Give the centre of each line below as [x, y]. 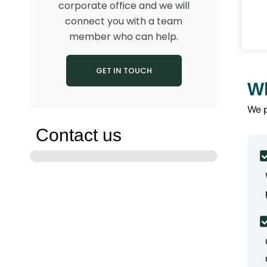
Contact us [79, 135]
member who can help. [124, 37]
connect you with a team [124, 21]
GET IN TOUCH [124, 71]
